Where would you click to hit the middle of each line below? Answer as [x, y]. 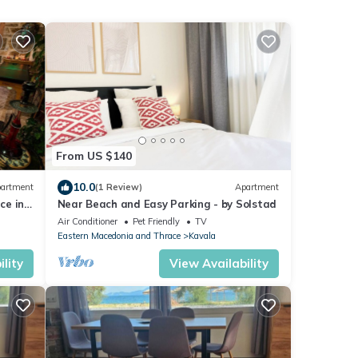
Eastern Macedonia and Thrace [119, 235]
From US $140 [93, 156]
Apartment [257, 187]
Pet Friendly [156, 221]
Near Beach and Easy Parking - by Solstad [167, 203]
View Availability [219, 263]
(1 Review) [118, 187]
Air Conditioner [87, 221]
